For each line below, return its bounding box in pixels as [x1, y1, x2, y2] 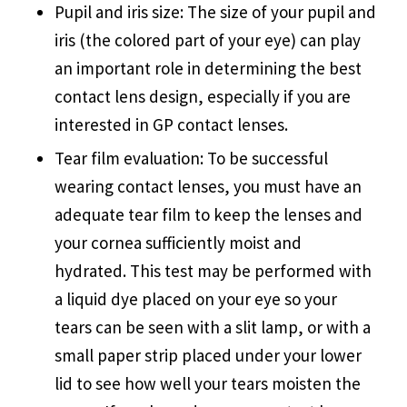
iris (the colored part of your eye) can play [54, 28, 361, 51]
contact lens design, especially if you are [54, 84, 351, 107]
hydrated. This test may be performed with [54, 259, 372, 282]
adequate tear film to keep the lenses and [54, 203, 362, 225]
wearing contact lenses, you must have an [54, 174, 362, 197]
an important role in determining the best [54, 56, 362, 79]
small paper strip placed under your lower [54, 343, 362, 366]
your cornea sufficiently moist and [54, 231, 302, 253]
